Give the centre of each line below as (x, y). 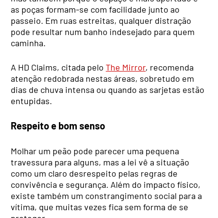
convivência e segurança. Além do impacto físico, (106, 184)
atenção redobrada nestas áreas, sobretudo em (103, 78)
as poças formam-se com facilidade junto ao (95, 9)
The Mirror (126, 67)
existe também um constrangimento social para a (107, 195)
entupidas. (32, 100)
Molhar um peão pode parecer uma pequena (95, 151)
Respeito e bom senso (58, 126)
